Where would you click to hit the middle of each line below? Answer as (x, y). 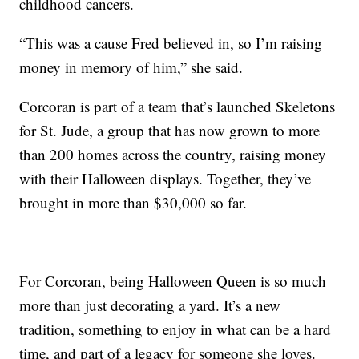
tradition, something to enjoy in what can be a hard (175, 329)
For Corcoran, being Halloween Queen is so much (173, 280)
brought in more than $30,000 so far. (133, 202)
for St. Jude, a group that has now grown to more (170, 130)
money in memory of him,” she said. (131, 67)
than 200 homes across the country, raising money (173, 154)
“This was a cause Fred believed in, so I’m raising (171, 42)
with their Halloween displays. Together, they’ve (165, 178)
